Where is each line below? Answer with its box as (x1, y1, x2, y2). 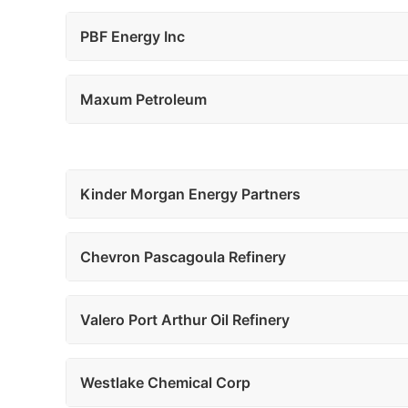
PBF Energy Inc (80, 27, 185, 46)
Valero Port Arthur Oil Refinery (80, 311, 290, 329)
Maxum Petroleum (80, 90, 207, 108)
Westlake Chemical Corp (80, 373, 250, 392)
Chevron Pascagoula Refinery (80, 248, 286, 266)
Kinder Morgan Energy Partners (80, 185, 301, 203)
